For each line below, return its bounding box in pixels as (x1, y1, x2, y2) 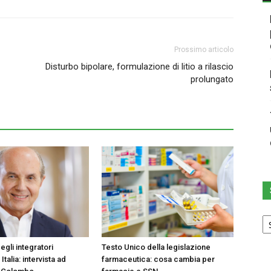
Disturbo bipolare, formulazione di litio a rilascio (45, 61, 233, 72)
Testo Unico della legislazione (102, 243, 211, 252)
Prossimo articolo (174, 45, 233, 54)
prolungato (191, 74, 233, 85)
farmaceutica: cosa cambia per (102, 255, 215, 264)
